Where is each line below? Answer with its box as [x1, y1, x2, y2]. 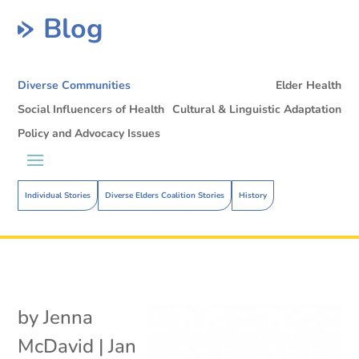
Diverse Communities [18, 77, 131, 93]
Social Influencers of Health [18, 101, 165, 117]
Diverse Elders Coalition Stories [105, 189, 225, 201]
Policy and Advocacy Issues [18, 125, 161, 141]
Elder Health [275, 77, 341, 93]
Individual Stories [25, 189, 91, 201]
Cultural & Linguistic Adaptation [171, 101, 341, 117]
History [239, 189, 268, 201]
